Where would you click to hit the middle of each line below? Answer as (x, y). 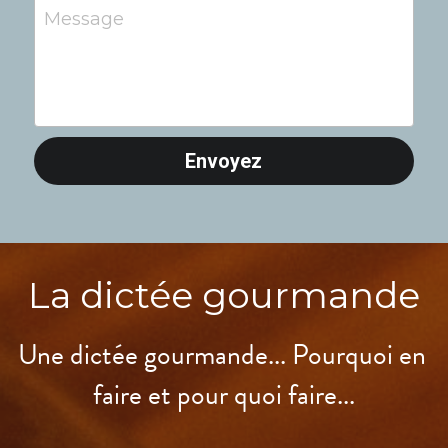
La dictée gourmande (223, 294)
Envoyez (224, 160)
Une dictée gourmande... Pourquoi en (221, 354)
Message (83, 18)
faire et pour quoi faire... (223, 394)
